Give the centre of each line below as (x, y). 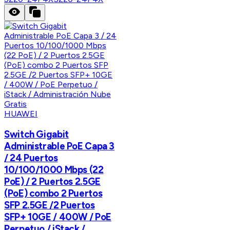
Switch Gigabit (36, 134)
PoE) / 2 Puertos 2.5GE (52, 181)
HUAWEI (21, 113)
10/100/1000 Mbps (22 (54, 169)
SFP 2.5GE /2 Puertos (50, 205)
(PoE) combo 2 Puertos (53, 193)
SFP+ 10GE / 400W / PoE (58, 217)
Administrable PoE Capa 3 (60, 146)
